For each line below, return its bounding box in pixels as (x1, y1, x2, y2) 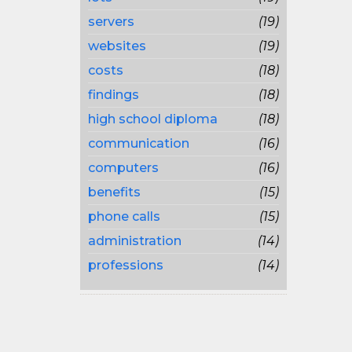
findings (88, 87, 139, 102)
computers (88, 160, 159, 175)
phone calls (88, 209, 160, 224)
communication (88, 136, 189, 151)
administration (88, 233, 181, 248)
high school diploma (88, 112, 218, 126)
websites (88, 38, 146, 53)
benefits (88, 185, 141, 200)
